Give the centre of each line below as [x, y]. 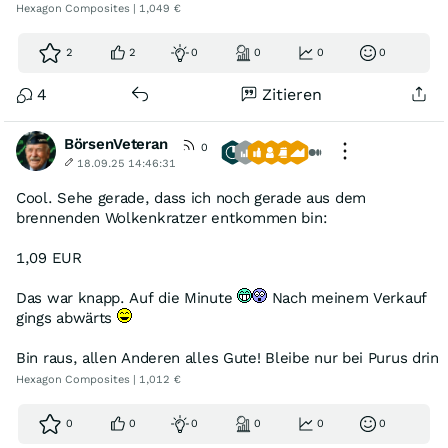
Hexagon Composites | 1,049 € [98, 8]
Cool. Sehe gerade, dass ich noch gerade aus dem [191, 198]
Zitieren [292, 94]
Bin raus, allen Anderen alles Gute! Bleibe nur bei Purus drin [227, 358]
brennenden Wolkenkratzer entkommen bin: [172, 218]
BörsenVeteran [116, 144]
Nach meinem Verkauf [347, 298]
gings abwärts [66, 318]
